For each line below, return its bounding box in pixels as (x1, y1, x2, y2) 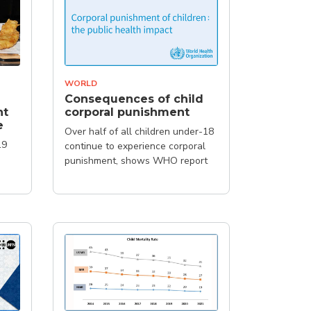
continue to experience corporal (65, 140, 205, 153)
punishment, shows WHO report (65, 154, 208, 167)
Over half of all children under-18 (65, 125, 214, 138)
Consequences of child (65, 92, 203, 106)
